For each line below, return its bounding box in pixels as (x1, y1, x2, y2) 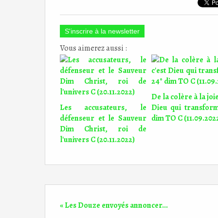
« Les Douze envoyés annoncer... (60, 200, 168, 211)
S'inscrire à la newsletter (65, 27, 140, 35)
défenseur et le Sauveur (60, 113, 146, 124)
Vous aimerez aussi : (60, 43, 127, 54)
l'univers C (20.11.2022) (60, 134, 135, 145)
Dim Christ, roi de (60, 124, 146, 134)
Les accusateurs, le (60, 102, 146, 113)
